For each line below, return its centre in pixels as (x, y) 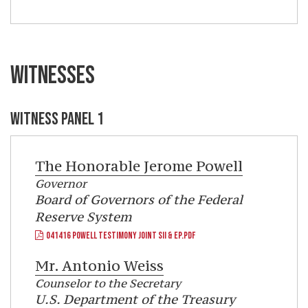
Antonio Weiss (111, 266)
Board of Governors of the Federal (139, 200)
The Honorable (88, 166)
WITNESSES (53, 76)
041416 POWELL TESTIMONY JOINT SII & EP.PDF (119, 236)
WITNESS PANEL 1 (57, 120)
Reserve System (83, 217)
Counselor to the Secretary (108, 284)
